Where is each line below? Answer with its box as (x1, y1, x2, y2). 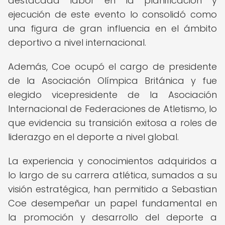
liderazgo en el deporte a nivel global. (8, 131, 179, 143)
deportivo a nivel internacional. (8, 36, 146, 49)
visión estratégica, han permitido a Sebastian (8, 183, 217, 195)
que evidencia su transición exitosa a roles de (8, 117, 217, 129)
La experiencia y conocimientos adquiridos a (8, 155, 217, 167)
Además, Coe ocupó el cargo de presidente (8, 60, 217, 73)
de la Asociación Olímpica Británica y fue (8, 74, 217, 87)
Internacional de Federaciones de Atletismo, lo (8, 102, 217, 115)
